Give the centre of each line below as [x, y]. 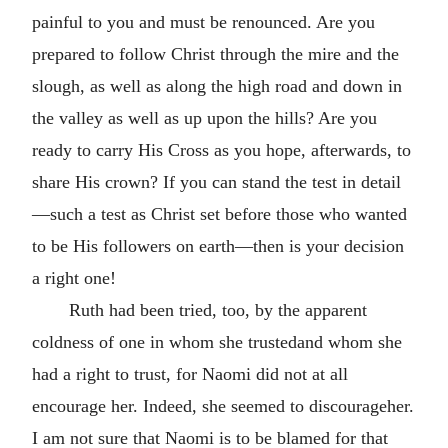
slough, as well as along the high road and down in [217, 86]
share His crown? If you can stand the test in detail [216, 182]
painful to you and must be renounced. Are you [203, 22]
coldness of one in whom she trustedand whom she [217, 342]
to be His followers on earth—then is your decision [218, 246]
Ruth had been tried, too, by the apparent [217, 310]
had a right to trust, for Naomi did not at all [190, 374]
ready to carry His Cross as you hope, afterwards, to [221, 150]
